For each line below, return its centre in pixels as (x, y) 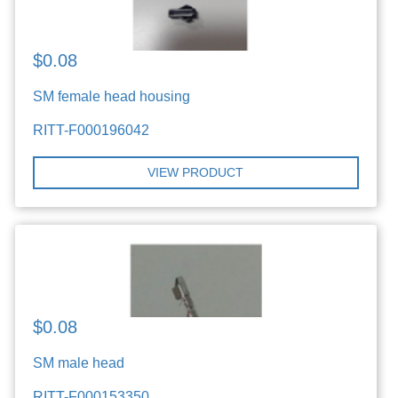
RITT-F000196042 (92, 130)
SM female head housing (112, 96)
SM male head (79, 362)
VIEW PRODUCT (196, 172)
